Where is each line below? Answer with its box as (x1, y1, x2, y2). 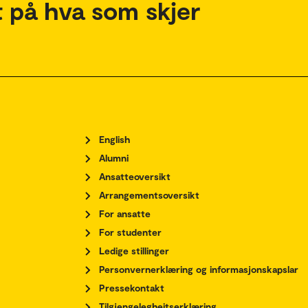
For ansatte (99, 208, 151, 219)
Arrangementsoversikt (99, 189, 199, 201)
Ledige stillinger (99, 245, 169, 256)
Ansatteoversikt (99, 170, 170, 182)
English (99, 133, 130, 145)
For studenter (99, 226, 162, 238)
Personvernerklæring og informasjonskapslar (99, 263, 298, 275)
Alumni (99, 152, 129, 164)
